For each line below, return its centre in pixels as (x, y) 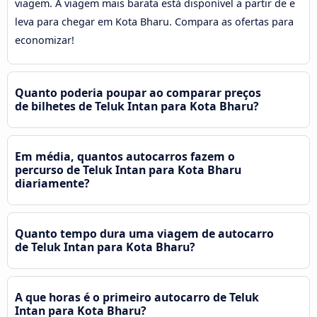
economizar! (45, 40)
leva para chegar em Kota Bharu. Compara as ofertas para (154, 21)
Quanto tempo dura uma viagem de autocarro (144, 233)
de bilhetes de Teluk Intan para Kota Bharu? (137, 106)
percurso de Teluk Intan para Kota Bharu (128, 169)
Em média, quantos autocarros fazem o (125, 156)
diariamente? (52, 183)
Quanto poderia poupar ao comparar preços (138, 92)
